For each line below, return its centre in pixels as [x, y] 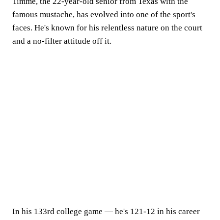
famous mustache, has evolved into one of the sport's [104, 14]
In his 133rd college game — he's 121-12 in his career [106, 211]
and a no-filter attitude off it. [62, 41]
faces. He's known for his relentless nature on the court [107, 28]
